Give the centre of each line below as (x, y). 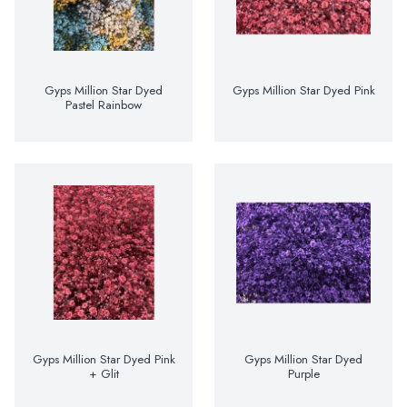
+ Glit (104, 374)
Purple (303, 374)
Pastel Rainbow (104, 105)
